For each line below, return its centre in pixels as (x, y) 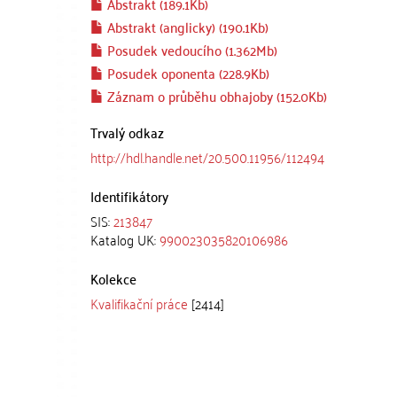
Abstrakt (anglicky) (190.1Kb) (186, 27)
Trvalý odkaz (127, 132)
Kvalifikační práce (139, 303)
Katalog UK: (125, 239)
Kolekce (113, 278)
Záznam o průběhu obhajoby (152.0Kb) (215, 96)
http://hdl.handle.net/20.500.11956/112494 (207, 157)
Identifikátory (129, 196)
